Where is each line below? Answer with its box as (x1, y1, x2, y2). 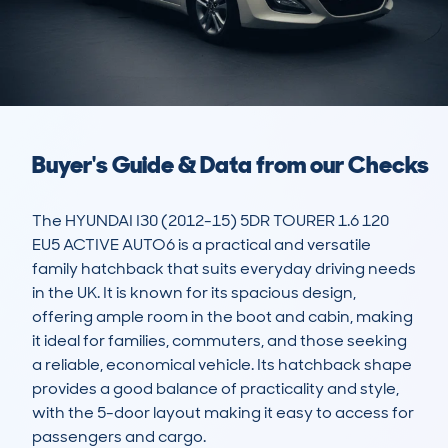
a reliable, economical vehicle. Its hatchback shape (32, 354, 412, 376)
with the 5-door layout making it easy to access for (32, 402, 414, 424)
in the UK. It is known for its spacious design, (32, 282, 356, 304)
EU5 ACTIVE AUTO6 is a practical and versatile (32, 234, 371, 256)
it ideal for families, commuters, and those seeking (32, 330, 407, 352)
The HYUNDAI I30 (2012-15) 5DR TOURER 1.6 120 (32, 210, 389, 232)
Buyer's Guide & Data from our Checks (32, 149, 429, 181)
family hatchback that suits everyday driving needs (32, 258, 416, 280)
